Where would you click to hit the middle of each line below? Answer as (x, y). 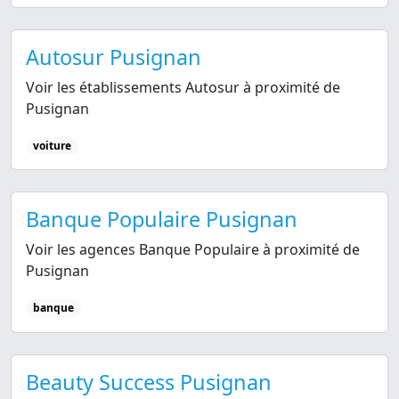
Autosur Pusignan (114, 57)
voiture (52, 146)
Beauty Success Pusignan (149, 382)
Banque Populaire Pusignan (162, 220)
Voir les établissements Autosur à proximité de (183, 88)
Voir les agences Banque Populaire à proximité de (193, 250)
